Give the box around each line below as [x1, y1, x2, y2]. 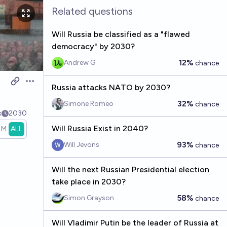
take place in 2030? [51, 177, 126, 186]
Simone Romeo [63, 99, 113, 108]
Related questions [51, 5, 133, 17]
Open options [24, 81, 75, 91]
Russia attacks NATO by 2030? [51, 83, 170, 92]
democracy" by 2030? [51, 42, 135, 51]
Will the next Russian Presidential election [51, 165, 209, 174]
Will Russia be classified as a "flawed [51, 29, 190, 39]
